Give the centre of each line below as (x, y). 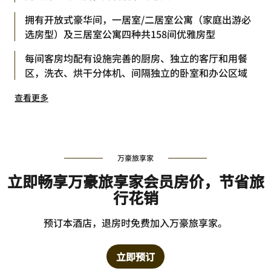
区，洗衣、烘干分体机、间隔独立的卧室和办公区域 (136, 73)
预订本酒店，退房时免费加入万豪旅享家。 (135, 223)
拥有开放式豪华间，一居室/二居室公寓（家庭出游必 (138, 19)
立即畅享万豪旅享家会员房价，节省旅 (135, 181)
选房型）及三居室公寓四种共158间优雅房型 (120, 34)
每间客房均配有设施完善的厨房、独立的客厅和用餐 (136, 58)
